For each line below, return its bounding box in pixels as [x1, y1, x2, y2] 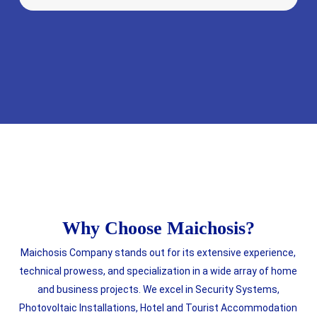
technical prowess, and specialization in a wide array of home [19, 265, 298, 277]
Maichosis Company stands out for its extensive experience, [21, 247, 296, 258]
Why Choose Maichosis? [62, 218, 255, 238]
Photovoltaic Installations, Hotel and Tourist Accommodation [19, 302, 298, 313]
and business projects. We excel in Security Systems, [37, 284, 279, 295]
